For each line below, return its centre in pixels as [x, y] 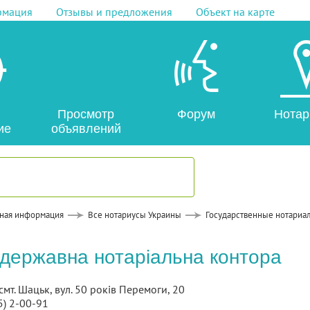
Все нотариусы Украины [134, 215]
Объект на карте [235, 12]
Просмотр [86, 114]
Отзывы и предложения [114, 12]
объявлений [86, 129]
